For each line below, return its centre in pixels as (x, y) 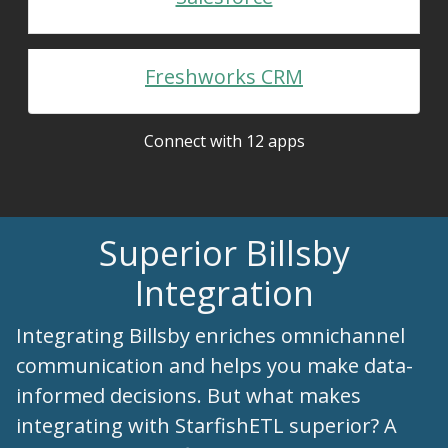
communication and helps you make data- (214, 365)
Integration (224, 293)
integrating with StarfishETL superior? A (206, 425)
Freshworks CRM (224, 76)
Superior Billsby (224, 253)
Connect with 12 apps (224, 141)
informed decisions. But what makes (188, 395)
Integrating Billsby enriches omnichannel (210, 335)
